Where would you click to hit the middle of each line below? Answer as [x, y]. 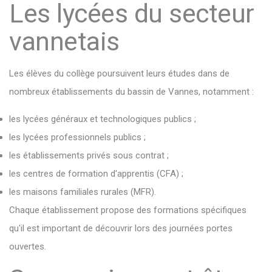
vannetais [64, 41]
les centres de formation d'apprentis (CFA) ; [96, 174]
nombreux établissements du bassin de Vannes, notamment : [131, 92]
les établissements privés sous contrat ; [89, 155]
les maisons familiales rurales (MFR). [83, 192]
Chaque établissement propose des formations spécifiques [128, 210]
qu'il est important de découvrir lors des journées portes [121, 228]
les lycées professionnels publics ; [77, 137]
